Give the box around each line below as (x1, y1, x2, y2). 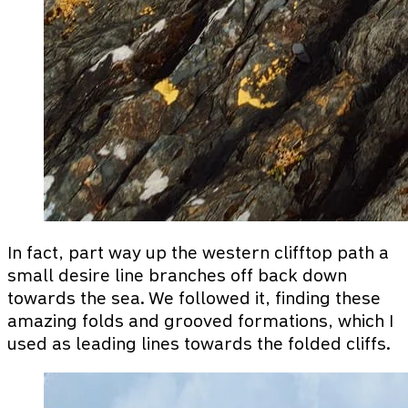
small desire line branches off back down (7, 266, 347, 284)
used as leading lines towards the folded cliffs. (7, 334, 391, 352)
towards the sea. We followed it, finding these (7, 289, 381, 307)
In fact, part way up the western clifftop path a (7, 243, 389, 261)
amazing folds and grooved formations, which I (7, 311, 393, 330)
